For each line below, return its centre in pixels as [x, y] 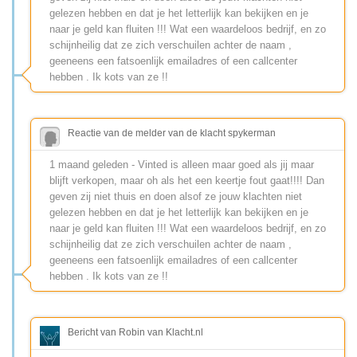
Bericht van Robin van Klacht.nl [135, 333]
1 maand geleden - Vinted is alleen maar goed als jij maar [182, 165]
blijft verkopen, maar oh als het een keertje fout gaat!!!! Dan [187, 181]
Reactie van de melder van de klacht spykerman [172, 133]
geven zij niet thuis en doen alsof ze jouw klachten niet [176, 197]
